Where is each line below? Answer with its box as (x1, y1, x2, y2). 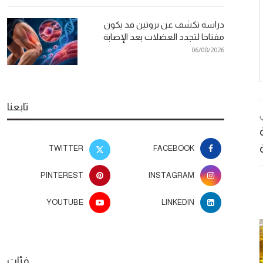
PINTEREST (41, 170, 84, 180)
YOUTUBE (46, 197, 84, 207)
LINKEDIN (161, 197, 194, 207)
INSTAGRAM (149, 170, 194, 180)
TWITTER (49, 143, 84, 153)
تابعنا (7, 100, 28, 113)
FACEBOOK (153, 143, 194, 153)
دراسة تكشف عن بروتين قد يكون (104, 19, 224, 29)
